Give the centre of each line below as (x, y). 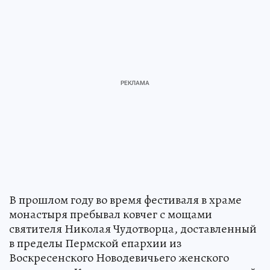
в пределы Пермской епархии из (95, 243)
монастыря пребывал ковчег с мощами (111, 215)
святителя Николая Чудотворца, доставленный (133, 229)
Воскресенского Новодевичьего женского (119, 258)
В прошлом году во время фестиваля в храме (125, 200)
